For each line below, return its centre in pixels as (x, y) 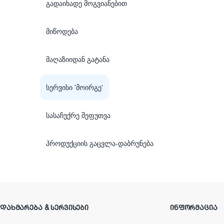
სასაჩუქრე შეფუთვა (78, 115)
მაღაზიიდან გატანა (78, 59)
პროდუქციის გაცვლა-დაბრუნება (100, 143)
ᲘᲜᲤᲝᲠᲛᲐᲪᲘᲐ (194, 208)
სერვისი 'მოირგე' (74, 87)
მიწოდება (62, 31)
